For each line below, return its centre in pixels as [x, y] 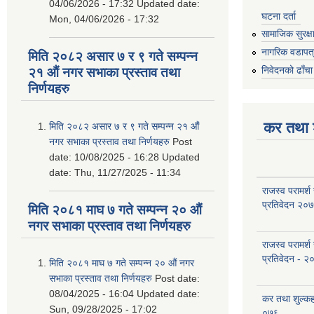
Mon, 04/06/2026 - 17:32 [104, 19]
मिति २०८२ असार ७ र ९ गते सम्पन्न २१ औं [124, 126]
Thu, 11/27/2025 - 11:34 [128, 172]
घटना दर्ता [279, 16]
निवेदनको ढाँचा [287, 70]
